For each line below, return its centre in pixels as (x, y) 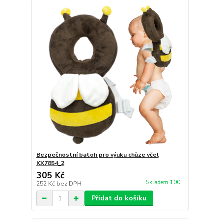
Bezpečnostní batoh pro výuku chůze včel (97, 155)
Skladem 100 (164, 183)
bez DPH (69, 184)
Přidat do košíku (119, 198)
